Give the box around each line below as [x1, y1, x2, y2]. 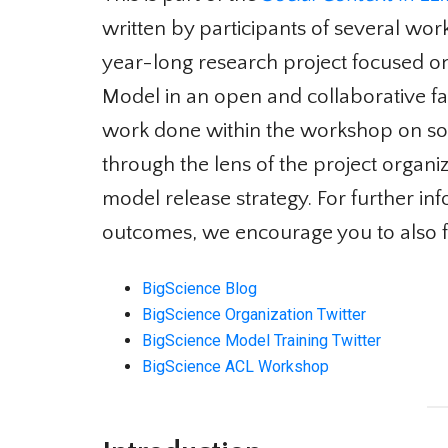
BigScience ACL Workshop [134, 357, 322, 376]
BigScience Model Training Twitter [134, 331, 374, 350]
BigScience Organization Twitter [134, 305, 359, 324]
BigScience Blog [134, 279, 250, 298]
